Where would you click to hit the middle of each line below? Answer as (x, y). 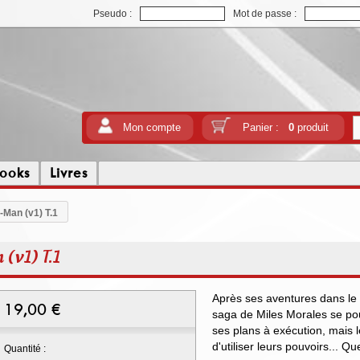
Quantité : (25, 349)
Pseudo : (112, 14)
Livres (69, 173)
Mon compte (152, 127)
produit (311, 127)
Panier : (265, 127)
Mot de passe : (265, 14)
